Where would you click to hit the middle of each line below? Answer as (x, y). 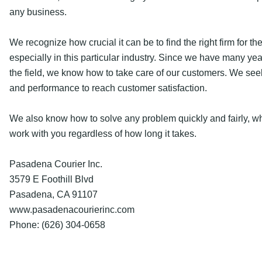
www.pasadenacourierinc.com (72, 209)
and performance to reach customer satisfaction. (108, 88)
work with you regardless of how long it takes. (103, 133)
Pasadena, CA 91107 (54, 194)
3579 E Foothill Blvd (51, 179)
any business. (38, 12)
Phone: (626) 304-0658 (57, 225)
